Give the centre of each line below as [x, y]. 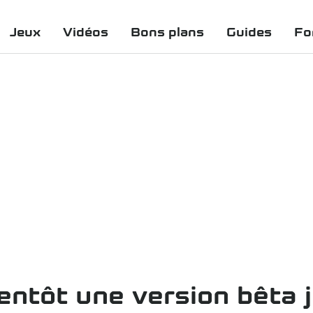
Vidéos [86, 32]
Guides [249, 32]
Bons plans [167, 32]
